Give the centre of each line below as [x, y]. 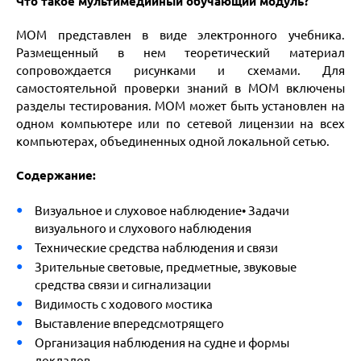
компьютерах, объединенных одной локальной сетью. [173, 141]
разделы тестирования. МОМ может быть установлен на [180, 106]
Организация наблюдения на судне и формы [162, 343]
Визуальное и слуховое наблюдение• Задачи [162, 211]
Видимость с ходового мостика [123, 304]
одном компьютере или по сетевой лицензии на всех [180, 124]
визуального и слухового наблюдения [143, 228]
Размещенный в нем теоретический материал [180, 53]
